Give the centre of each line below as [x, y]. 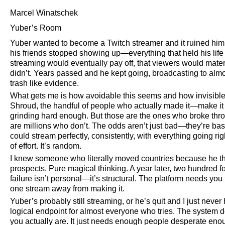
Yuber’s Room [36, 28]
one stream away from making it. [67, 189]
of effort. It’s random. [46, 146]
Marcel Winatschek [44, 13]
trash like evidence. [44, 83]
